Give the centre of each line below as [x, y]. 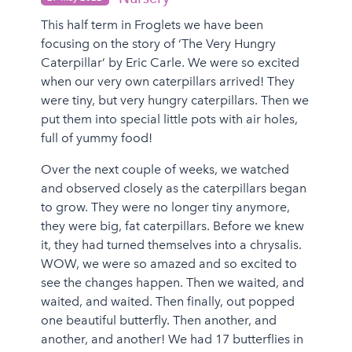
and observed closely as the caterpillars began [173, 188]
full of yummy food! [96, 137]
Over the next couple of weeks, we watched [165, 169]
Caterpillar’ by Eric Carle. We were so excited [170, 62]
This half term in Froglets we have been [152, 24]
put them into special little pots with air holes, [169, 119]
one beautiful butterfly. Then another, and [158, 320]
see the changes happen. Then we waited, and [172, 282]
